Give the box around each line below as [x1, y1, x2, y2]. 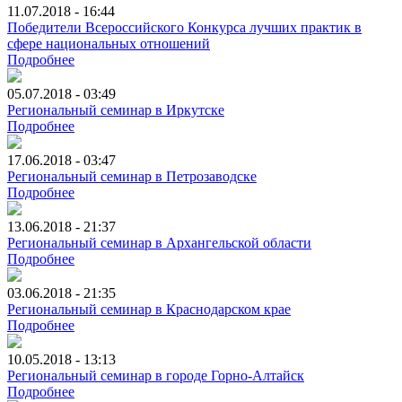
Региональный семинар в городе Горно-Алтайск [7, 367, 304, 383]
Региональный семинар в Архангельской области [7, 234, 311, 250]
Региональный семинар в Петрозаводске [7, 168, 257, 184]
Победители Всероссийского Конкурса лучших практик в [7, 19, 362, 35]
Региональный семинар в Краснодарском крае [7, 301, 291, 317]
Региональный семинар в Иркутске [7, 101, 224, 118]
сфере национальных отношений [7, 35, 210, 51]
